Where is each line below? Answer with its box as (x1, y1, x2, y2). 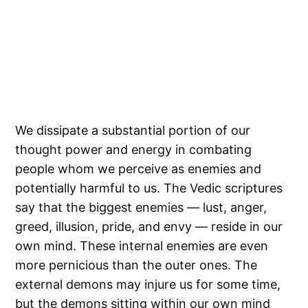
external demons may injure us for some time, (15, 276, 281, 291)
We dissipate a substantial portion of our (15, 122, 251, 137)
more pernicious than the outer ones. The (15, 257, 258, 272)
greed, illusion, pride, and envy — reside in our (15, 219, 283, 234)
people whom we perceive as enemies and (15, 161, 262, 176)
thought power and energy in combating (15, 142, 252, 157)
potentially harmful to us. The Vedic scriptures (15, 180, 283, 195)
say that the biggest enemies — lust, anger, (15, 199, 267, 214)
